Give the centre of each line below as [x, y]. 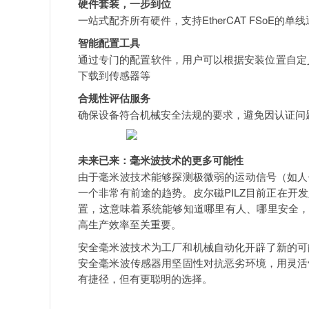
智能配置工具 [109, 43]
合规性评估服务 [114, 98]
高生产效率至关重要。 [130, 224]
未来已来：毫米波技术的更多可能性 [161, 160]
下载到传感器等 [114, 75]
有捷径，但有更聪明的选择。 [145, 278]
